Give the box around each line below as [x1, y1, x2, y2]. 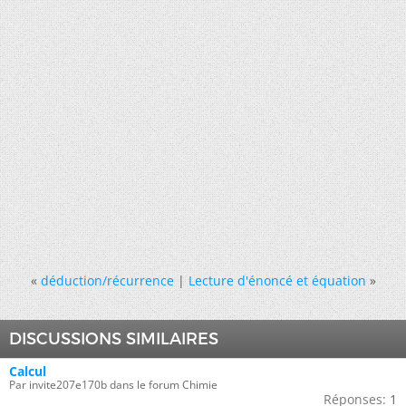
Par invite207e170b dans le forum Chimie [9, 376, 217, 392]
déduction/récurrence [40, 271, 174, 289]
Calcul [9, 362, 46, 380]
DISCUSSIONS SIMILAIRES [9, 328, 218, 349]
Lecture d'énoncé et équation [188, 271, 366, 289]
